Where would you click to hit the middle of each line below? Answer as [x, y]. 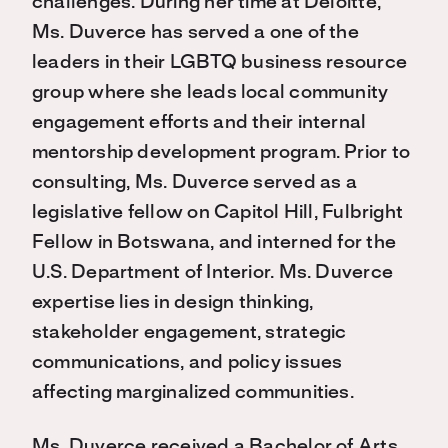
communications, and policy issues [187, 363]
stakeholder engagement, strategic [189, 333]
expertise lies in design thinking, [173, 303]
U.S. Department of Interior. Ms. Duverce [213, 273]
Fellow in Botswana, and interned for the [214, 243]
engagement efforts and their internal [199, 123]
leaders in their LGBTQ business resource [220, 63]
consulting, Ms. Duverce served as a [194, 183]
